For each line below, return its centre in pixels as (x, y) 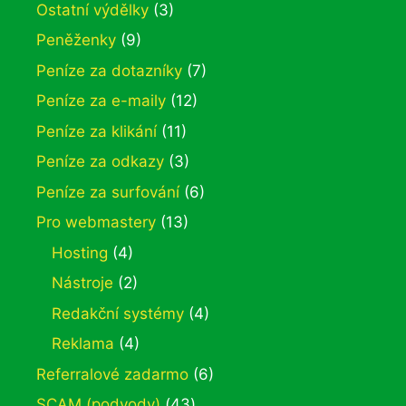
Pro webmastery (96, 222)
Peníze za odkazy (100, 161)
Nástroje (82, 283)
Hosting (80, 252)
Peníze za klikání (97, 131)
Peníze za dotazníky (109, 70)
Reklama (83, 343)
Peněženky (76, 40)
